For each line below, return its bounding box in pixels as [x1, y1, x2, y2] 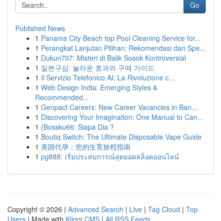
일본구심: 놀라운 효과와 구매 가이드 [41, 63, 154, 73]
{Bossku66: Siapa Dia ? [41, 122, 114, 132]
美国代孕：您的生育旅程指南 [41, 142, 131, 151]
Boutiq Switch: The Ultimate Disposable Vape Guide [41, 132, 202, 142]
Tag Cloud [148, 204, 180, 214]
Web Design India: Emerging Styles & [41, 82, 157, 92]
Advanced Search [68, 204, 123, 214]
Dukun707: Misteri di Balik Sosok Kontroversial [41, 53, 186, 63]
